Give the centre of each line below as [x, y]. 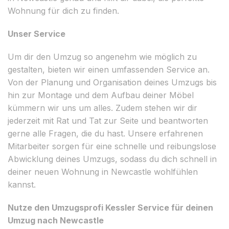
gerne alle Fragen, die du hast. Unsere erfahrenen [105, 133]
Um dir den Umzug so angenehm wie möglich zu [102, 56]
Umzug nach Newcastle [56, 220]
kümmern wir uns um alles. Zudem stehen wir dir [102, 108]
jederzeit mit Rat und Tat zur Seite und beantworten [108, 120]
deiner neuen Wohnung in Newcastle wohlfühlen [103, 171]
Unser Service [37, 33]
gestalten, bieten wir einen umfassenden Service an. [109, 69]
